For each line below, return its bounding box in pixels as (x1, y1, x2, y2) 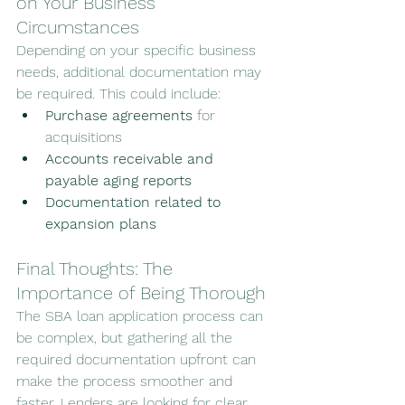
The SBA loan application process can (16, 307, 268, 325)
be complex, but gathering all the (16, 329, 237, 347)
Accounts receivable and (45, 150, 218, 168)
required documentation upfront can (16, 351, 260, 369)
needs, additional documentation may (16, 63, 266, 81)
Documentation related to (45, 193, 225, 212)
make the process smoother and (16, 372, 237, 391)
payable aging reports (45, 172, 192, 190)
